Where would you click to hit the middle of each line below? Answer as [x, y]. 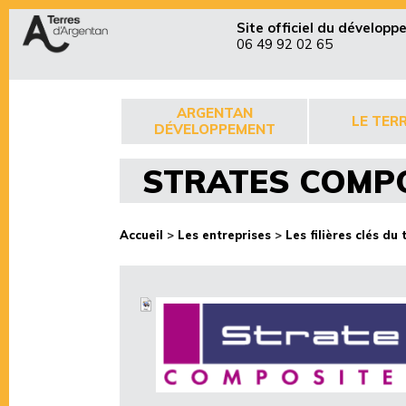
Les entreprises [224, 235]
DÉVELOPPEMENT [214, 129]
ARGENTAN [214, 113]
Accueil [141, 235]
